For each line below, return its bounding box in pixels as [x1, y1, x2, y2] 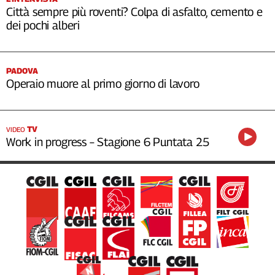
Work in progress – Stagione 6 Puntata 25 [6, 134, 209, 149]
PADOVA [6, 65, 38, 76]
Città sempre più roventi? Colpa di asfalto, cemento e [6, 4, 263, 18]
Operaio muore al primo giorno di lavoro [6, 76, 199, 90]
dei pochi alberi [6, 18, 80, 32]
